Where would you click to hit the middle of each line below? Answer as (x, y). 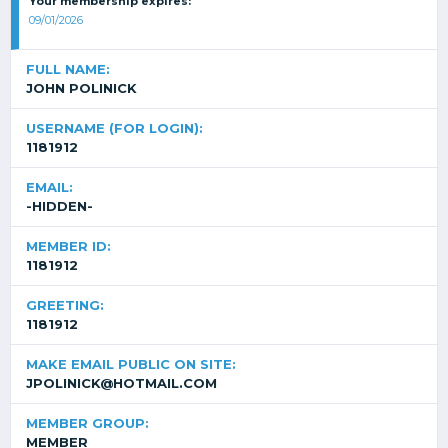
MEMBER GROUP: (87, 423)
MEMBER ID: (68, 246)
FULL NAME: (68, 69)
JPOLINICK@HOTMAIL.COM (121, 383)
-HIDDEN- (59, 206)
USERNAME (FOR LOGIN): (114, 128)
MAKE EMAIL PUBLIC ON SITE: (131, 364)
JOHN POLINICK (81, 88)
